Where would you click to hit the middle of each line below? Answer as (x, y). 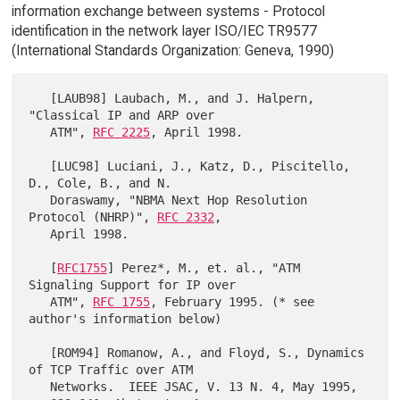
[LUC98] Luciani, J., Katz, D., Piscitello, (40, 167)
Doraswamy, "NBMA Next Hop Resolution (40, 200)
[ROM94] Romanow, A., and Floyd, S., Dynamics (40, 353)
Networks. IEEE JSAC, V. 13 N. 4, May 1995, (40, 387)
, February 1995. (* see (233, 302)
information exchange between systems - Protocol (168, 12)
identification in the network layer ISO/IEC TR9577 (164, 31)
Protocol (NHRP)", (93, 217)
